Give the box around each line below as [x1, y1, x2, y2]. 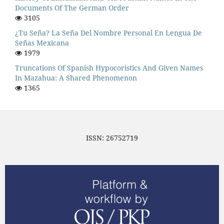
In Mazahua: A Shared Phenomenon [15, 73, 137, 83]
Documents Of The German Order [15, 3, 129, 13]
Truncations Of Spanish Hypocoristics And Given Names [15, 63, 203, 73]
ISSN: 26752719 [86, 133, 138, 143]
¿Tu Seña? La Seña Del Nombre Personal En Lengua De [15, 28, 202, 38]
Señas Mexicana [15, 38, 69, 48]
